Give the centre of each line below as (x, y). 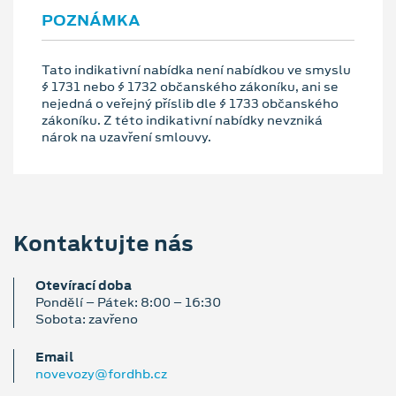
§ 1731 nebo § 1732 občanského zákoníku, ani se (190, 86)
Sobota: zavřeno (87, 319)
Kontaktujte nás (103, 243)
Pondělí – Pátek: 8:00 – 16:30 (128, 302)
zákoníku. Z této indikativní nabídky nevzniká (182, 120)
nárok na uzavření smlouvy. (126, 137)
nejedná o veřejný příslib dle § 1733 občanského (190, 103)
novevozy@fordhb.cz (101, 373)
